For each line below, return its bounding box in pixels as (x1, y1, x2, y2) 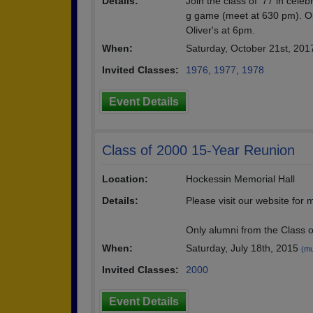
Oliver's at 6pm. (186, 24, 255, 36)
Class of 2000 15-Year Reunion (102, 143, 295, 158)
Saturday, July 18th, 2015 (186, 242, 301, 254)
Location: (102, 173, 148, 184)
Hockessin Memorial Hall (186, 173, 295, 184)
